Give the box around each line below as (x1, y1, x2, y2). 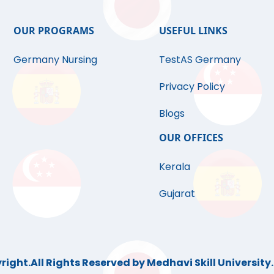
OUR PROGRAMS (13, 24, 95, 38)
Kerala (158, 160, 190, 174)
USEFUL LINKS (158, 24, 228, 38)
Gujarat (158, 187, 195, 201)
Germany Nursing (13, 53, 98, 67)
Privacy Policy (158, 80, 225, 94)
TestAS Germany (158, 53, 241, 67)
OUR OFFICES (158, 131, 223, 145)
